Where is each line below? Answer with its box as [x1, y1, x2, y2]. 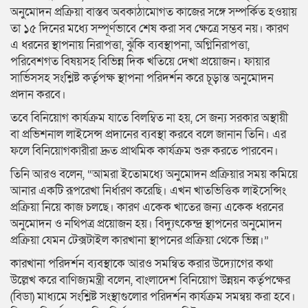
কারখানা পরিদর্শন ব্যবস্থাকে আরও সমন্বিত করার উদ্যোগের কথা [10, 255, 273, 272]
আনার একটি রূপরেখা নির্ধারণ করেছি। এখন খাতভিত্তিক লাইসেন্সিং [10, 182, 286, 199]
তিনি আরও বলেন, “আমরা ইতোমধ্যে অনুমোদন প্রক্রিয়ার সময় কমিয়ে [10, 166, 298, 182]
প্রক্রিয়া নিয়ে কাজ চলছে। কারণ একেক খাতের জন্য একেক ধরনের [10, 199, 283, 215]
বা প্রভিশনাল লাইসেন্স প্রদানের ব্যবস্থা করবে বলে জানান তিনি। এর [10, 126, 286, 142]
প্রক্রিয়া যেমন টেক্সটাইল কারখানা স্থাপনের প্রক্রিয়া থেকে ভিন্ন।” [10, 232, 269, 248]
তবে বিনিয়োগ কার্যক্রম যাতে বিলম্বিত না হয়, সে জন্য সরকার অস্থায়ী [10, 109, 288, 126]
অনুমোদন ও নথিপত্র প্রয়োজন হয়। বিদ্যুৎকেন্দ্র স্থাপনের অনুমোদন [10, 215, 282, 232]
